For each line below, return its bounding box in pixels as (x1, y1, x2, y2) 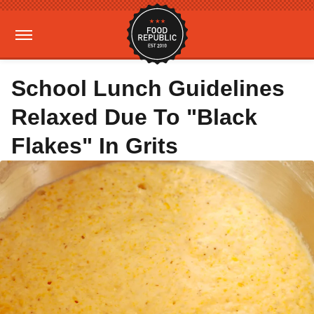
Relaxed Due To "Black (11, 104, 257, 130)
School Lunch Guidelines (11, 76, 285, 101)
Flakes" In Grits (11, 133, 178, 158)
